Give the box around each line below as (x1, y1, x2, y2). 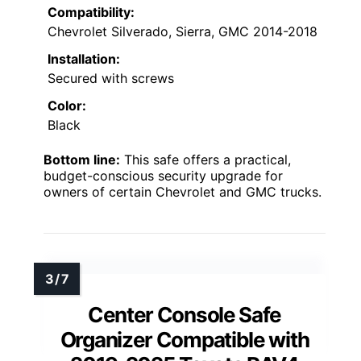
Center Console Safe (87, 302, 282, 328)
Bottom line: (44, 151, 120, 168)
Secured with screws (48, 70, 174, 87)
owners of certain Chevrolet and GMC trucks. (44, 184, 322, 201)
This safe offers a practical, (120, 151, 291, 168)
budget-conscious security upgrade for (44, 168, 283, 185)
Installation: (48, 51, 120, 68)
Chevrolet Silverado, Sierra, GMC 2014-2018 (48, 23, 317, 40)
